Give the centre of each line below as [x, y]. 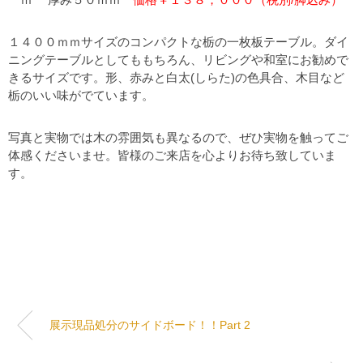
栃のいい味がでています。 [81, 95]
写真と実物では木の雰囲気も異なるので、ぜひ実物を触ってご [178, 137]
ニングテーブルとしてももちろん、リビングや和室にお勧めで [178, 59]
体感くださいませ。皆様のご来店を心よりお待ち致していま [172, 155]
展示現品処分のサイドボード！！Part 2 [150, 325]
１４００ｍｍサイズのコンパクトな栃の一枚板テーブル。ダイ [178, 41]
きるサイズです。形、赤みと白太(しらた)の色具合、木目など [176, 77]
